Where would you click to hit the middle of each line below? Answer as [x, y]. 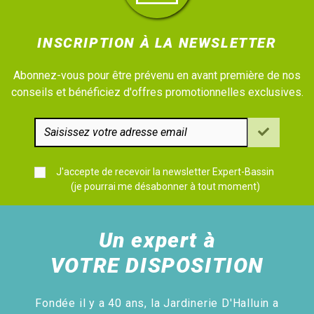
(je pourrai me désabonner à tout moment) [165, 187]
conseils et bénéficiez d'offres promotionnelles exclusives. [157, 92]
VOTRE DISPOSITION [157, 266]
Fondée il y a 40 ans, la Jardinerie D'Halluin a [157, 303]
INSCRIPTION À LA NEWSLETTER [157, 42]
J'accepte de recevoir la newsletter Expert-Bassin [165, 172]
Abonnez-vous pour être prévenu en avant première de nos [157, 75]
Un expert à [157, 240]
